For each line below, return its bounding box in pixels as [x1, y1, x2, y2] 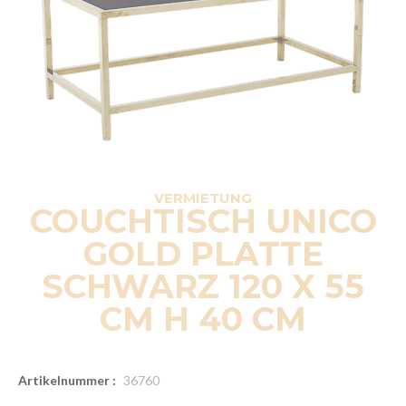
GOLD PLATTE [82, 233, 324, 274]
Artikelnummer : [18, 372, 116, 388]
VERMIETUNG [154, 188, 252, 207]
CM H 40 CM [100, 298, 306, 339]
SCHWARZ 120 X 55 [42, 266, 364, 306]
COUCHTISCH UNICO [29, 200, 377, 241]
